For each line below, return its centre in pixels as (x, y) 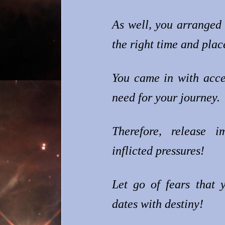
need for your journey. (166, 97)
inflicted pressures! (158, 150)
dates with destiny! (158, 204)
